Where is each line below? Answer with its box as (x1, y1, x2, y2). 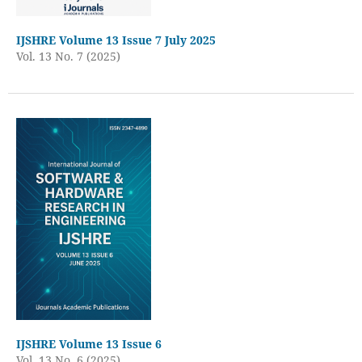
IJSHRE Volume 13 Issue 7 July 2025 (15, 32, 216, 48)
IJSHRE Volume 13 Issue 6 (15, 335, 162, 351)
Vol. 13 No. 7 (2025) (15, 48, 120, 64)
